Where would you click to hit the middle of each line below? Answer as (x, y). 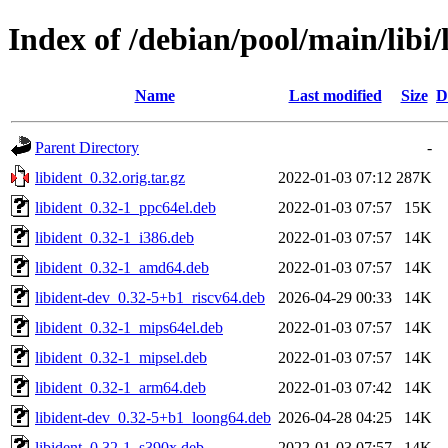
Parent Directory (87, 147)
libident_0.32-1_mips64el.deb (129, 327)
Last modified (335, 95)
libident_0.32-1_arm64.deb (120, 387)
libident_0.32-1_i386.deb (114, 237)
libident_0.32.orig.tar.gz (110, 177)
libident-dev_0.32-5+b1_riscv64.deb (150, 297)
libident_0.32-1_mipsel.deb (121, 357)
